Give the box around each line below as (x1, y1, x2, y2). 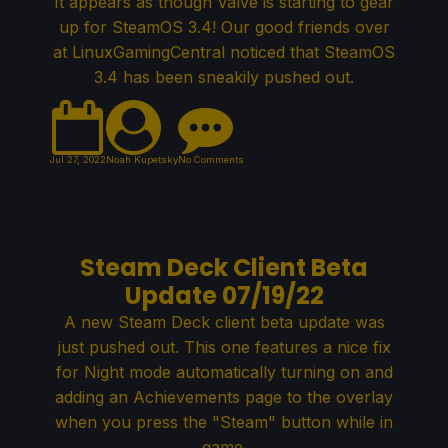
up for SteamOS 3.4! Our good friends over (58, 17, 390, 38)
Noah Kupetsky (106, 154, 178, 166)
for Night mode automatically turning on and (55, 362, 393, 383)
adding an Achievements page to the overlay (55, 387, 393, 408)
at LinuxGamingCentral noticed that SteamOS (53, 42, 395, 63)
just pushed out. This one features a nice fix (57, 337, 391, 358)
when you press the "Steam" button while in (55, 412, 393, 433)
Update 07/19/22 (124, 279, 324, 313)
